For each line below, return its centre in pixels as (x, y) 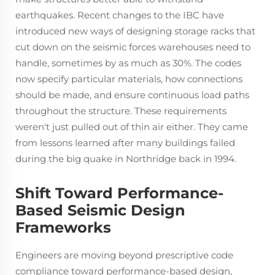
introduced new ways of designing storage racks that (135, 31)
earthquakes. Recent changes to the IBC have (120, 15)
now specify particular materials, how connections (129, 79)
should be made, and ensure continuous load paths (132, 95)
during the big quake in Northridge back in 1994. (126, 158)
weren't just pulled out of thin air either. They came (132, 126)
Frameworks (63, 227)
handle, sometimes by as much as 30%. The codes (128, 63)
